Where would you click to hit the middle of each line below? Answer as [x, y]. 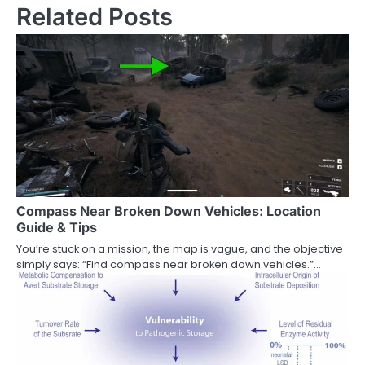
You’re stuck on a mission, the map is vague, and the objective [180, 248]
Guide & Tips [57, 227]
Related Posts [95, 16]
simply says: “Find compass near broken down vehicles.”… [169, 264]
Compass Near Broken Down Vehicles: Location [169, 211]
